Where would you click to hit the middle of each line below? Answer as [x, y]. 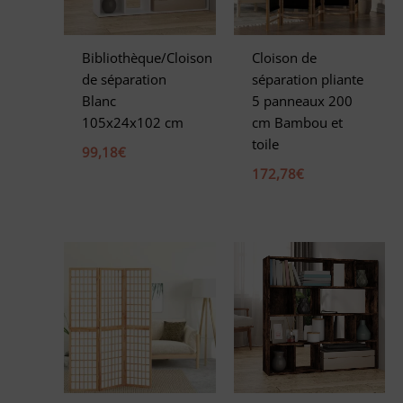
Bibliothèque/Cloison [148, 58]
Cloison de [284, 58]
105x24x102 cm [133, 123]
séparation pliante [307, 80]
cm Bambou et [297, 123]
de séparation [125, 80]
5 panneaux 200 [302, 101]
